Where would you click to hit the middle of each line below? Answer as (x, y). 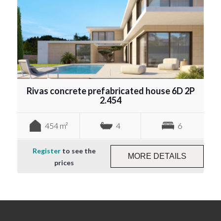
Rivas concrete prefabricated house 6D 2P (110, 91)
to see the (78, 151)
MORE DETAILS (157, 156)
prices (64, 163)
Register (46, 151)
